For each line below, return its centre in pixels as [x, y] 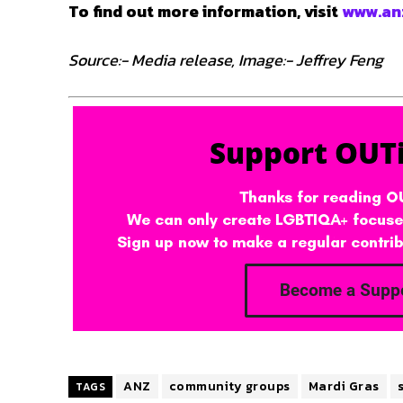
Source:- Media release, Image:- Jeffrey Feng [226, 59]
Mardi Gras [344, 386]
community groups [229, 386]
